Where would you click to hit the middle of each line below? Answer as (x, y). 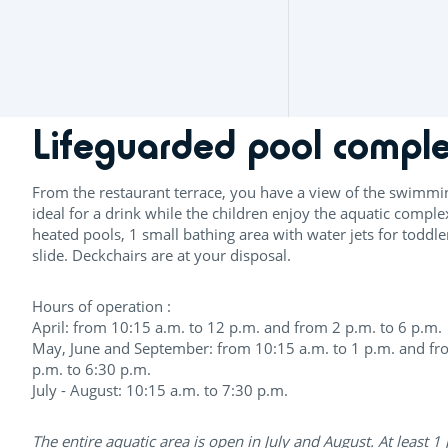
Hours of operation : (101, 305)
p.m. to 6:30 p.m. (91, 368)
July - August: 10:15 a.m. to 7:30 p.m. (160, 389)
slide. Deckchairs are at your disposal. (161, 254)
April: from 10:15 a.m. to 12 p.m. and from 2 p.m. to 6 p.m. (237, 326)
